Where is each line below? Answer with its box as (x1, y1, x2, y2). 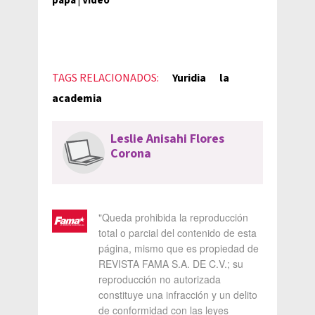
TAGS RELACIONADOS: (52, 70, 159, 86)
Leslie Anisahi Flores (110, 130, 224, 148)
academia (52, 91, 102, 106)
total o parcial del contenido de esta (98, 226, 257, 240)
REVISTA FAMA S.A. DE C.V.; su (98, 257, 243, 271)
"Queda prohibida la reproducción (98, 210, 248, 224)
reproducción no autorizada (98, 272, 221, 286)
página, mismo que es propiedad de (98, 241, 259, 255)
